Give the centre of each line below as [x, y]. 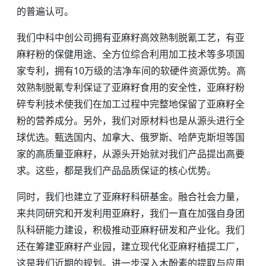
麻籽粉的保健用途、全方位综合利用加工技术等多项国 [131, 54]
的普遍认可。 [45, 11]
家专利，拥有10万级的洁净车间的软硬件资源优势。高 [131, 71]
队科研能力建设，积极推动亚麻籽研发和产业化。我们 [131, 230]
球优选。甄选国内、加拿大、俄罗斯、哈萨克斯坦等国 [131, 137]
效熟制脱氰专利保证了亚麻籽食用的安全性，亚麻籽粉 [131, 87]
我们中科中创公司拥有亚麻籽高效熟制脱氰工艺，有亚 [131, 37]
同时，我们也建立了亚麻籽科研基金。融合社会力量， [131, 197]
